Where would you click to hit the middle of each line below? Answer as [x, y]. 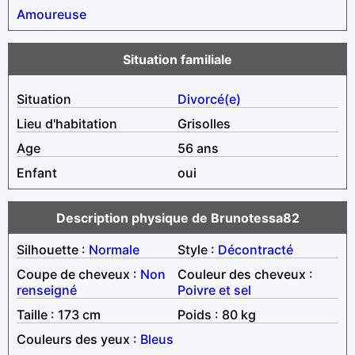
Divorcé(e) [209, 99]
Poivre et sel [214, 290]
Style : [198, 249]
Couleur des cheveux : [245, 274]
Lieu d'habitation [67, 123]
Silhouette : [53, 249]
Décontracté [256, 249]
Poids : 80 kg [217, 314]
